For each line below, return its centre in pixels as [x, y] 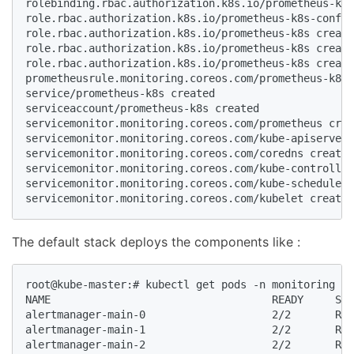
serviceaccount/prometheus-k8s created [142, 109]
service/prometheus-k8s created [120, 94]
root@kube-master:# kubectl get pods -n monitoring [180, 285]
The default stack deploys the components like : [156, 242]
